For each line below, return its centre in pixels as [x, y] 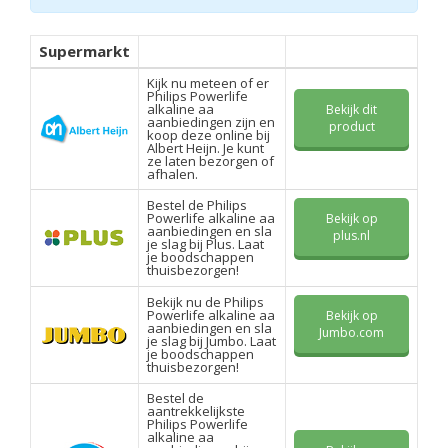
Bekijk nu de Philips [205, 302]
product [351, 127]
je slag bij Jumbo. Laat [211, 341]
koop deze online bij [208, 135]
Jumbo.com [351, 333]
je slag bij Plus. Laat [205, 244]
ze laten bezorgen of [210, 161]
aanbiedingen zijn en [211, 122]
